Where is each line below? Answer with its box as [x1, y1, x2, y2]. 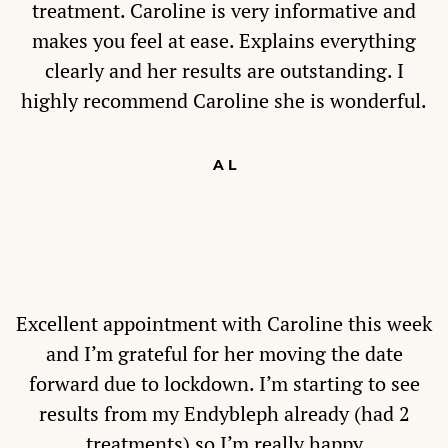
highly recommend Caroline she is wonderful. [21, 88, 427, 114]
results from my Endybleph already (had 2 [38, 401, 410, 427]
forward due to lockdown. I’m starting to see [28, 371, 420, 397]
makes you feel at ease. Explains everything [32, 28, 416, 54]
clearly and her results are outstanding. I [44, 58, 404, 84]
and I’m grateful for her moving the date [45, 341, 403, 367]
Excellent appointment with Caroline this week [16, 311, 432, 337]
